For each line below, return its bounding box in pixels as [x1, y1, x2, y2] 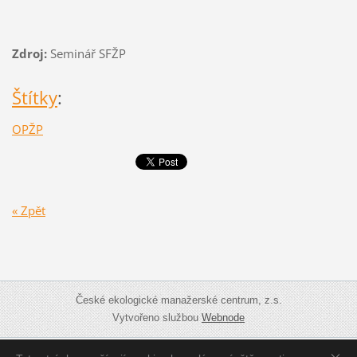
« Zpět [11, 202, 45, 219]
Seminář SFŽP [46, 45, 126, 61]
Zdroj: [11, 45, 47, 61]
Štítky [11, 84, 57, 110]
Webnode [202, 312, 245, 324]
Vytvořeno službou [112, 312, 202, 324]
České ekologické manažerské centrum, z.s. [75, 294, 282, 307]
